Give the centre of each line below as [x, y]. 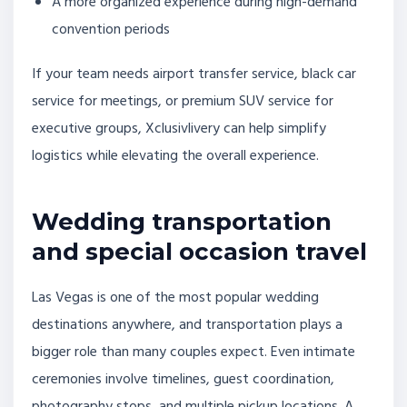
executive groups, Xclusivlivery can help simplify [179, 129]
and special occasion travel [199, 252]
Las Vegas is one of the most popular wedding [175, 298]
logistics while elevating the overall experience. [175, 156]
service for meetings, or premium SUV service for [183, 101]
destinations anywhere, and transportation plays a [187, 325]
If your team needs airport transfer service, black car [194, 74]
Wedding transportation [182, 222]
